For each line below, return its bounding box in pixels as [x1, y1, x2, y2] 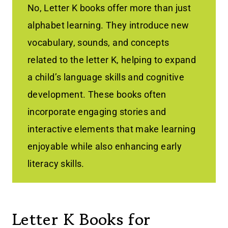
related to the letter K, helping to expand [27, 54, 196, 66]
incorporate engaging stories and [27, 106, 166, 118]
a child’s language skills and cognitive [27, 72, 185, 83]
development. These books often [27, 89, 166, 100]
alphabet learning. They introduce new [27, 20, 189, 31]
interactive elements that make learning [27, 124, 196, 135]
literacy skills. [27, 158, 84, 169]
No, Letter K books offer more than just [27, 3, 191, 14]
